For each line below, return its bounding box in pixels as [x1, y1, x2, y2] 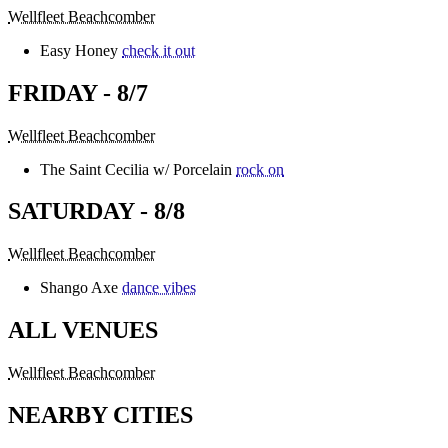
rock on [236, 160, 284, 178]
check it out [122, 41, 195, 59]
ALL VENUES [8, 317, 158, 344]
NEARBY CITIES [8, 402, 193, 429]
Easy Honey [40, 41, 118, 59]
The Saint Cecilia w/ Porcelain [40, 160, 232, 178]
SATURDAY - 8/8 [8, 198, 185, 225]
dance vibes [122, 279, 196, 297]
